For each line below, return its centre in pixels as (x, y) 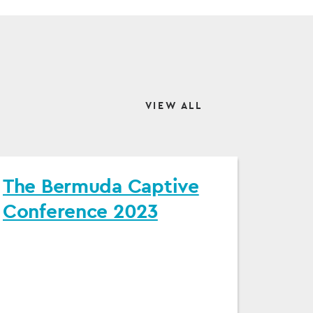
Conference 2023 (80, 211)
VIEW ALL (174, 105)
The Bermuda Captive (101, 185)
